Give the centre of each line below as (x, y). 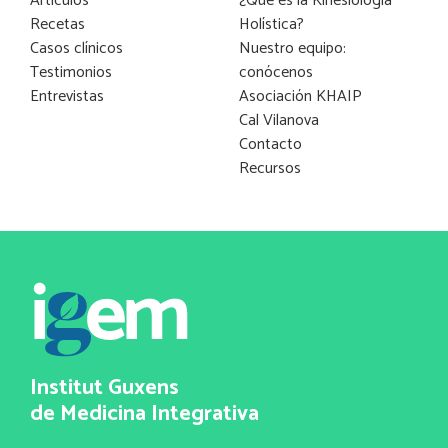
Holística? (271, 24)
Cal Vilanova (279, 120)
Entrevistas (67, 96)
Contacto (270, 144)
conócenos (276, 72)
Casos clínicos (76, 48)
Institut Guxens (104, 388)
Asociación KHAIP (300, 96)
